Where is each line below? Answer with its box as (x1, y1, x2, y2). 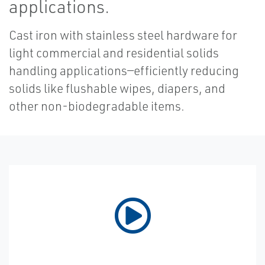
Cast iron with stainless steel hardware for (9, 27, 237, 43)
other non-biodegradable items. (9, 98, 185, 114)
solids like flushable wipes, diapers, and (9, 80, 225, 96)
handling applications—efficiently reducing (9, 63, 239, 78)
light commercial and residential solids (9, 45, 219, 60)
